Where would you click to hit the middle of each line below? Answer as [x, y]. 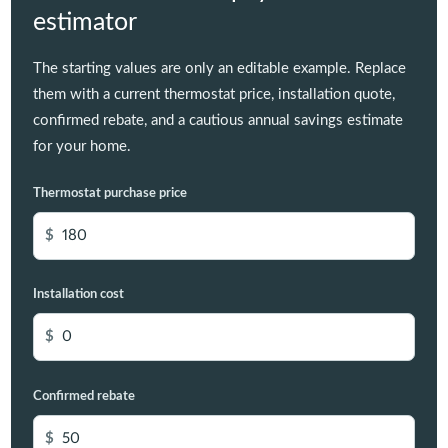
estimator [84, 23]
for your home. [81, 147]
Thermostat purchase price [109, 194]
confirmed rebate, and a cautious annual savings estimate [217, 121]
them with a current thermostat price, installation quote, [213, 95]
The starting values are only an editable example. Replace [219, 69]
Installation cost [78, 295]
